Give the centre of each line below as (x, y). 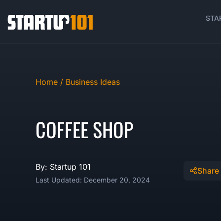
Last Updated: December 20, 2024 (93, 180)
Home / (51, 82)
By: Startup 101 (63, 167)
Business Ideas (93, 82)
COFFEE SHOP (84, 129)
